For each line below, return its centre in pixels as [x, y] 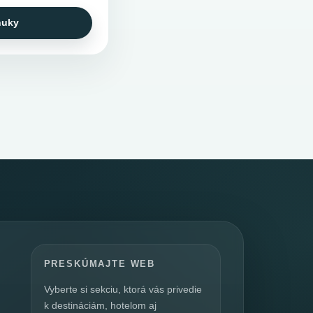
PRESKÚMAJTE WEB [100, 264]
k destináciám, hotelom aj [100, 306]
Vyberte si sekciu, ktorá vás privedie [123, 290]
